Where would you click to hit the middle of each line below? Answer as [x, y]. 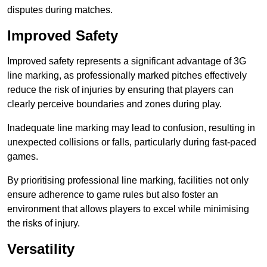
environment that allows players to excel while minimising [128, 209]
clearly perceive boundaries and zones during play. [114, 104]
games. [23, 157]
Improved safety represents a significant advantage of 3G [127, 61]
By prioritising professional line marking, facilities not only [128, 181]
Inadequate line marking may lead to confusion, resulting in [131, 128]
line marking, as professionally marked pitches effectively [127, 76]
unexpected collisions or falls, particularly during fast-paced [132, 142]
